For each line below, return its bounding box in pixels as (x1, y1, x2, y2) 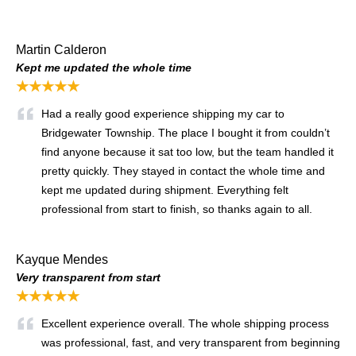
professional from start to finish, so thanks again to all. (41, 202, 315, 215)
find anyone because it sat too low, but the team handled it (41, 145, 334, 158)
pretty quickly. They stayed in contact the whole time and (41, 164, 325, 177)
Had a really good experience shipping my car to (41, 106, 284, 120)
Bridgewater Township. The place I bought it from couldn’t (41, 126, 330, 139)
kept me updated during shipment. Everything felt (41, 183, 288, 196)
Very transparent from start (16, 270, 161, 284)
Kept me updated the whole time (16, 60, 192, 74)
